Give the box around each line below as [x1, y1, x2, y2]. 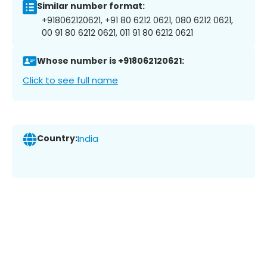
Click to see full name [23, 73, 118, 86]
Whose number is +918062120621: [37, 55, 184, 67]
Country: [37, 132, 77, 145]
